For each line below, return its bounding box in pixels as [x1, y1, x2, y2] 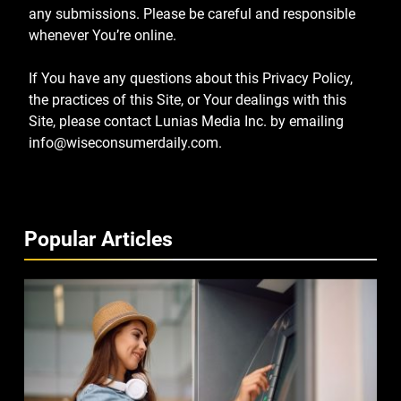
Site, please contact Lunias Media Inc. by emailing [29, 113, 344, 131]
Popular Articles [24, 226, 173, 252]
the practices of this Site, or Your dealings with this [29, 91, 346, 109]
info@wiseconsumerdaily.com [29, 134, 218, 152]
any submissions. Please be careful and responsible [29, 5, 355, 23]
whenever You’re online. [29, 27, 176, 45]
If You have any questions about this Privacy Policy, [29, 70, 353, 88]
